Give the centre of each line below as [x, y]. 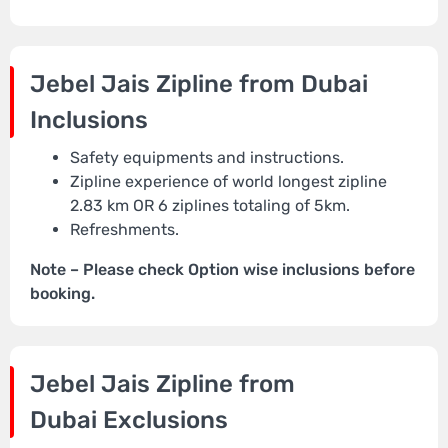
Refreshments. [124, 230]
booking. [62, 294]
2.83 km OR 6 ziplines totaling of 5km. [210, 206]
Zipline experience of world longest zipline [228, 182]
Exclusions [165, 420]
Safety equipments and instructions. [207, 158]
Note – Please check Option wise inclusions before [222, 270]
